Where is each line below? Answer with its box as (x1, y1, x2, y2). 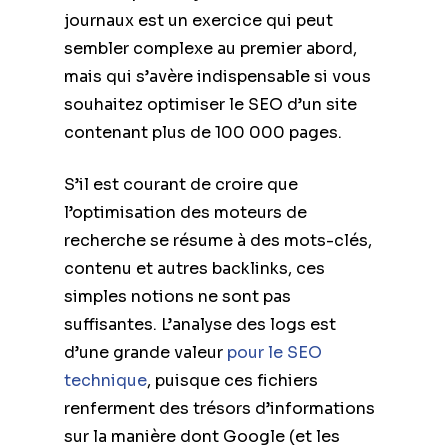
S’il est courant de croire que (64, 173, 298, 195)
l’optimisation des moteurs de (64, 201, 307, 223)
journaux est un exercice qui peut (64, 9, 333, 31)
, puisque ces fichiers (147, 369, 318, 391)
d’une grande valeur (64, 341, 227, 363)
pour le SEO (227, 341, 322, 363)
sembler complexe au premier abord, (64, 37, 357, 59)
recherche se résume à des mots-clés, (64, 229, 372, 251)
